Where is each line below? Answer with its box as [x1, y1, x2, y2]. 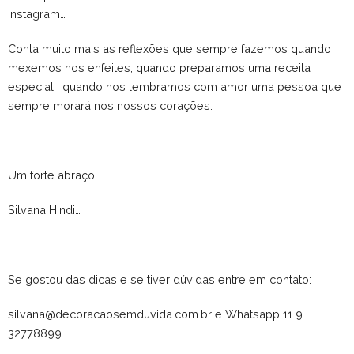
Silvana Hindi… [8, 202, 81, 217]
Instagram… [8, 6, 66, 21]
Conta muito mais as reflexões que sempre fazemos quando [8, 41, 331, 55]
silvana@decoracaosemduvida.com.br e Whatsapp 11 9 [8, 307, 303, 321]
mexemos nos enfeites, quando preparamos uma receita [8, 60, 311, 74]
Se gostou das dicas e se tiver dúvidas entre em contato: [8, 272, 311, 286]
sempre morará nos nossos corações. [8, 98, 213, 112]
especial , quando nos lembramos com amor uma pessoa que [8, 79, 341, 93]
